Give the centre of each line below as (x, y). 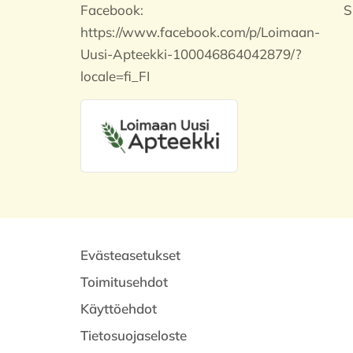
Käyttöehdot (119, 309)
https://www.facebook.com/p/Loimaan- (200, 32)
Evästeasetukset (130, 255)
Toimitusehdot (124, 282)
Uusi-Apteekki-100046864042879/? (191, 54)
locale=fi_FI (115, 76)
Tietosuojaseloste (134, 336)
